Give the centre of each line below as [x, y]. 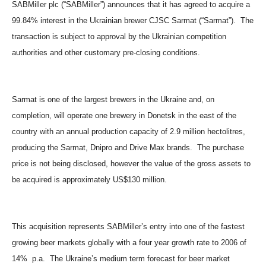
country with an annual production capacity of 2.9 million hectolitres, [129, 132]
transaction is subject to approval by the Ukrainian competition [119, 37]
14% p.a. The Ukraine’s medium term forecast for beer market [121, 259]
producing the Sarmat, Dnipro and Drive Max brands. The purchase [128, 148]
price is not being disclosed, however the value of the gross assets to [131, 164]
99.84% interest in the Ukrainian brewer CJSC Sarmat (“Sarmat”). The [133, 20]
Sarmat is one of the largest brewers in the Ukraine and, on [113, 99]
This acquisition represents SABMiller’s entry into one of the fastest [128, 227]
